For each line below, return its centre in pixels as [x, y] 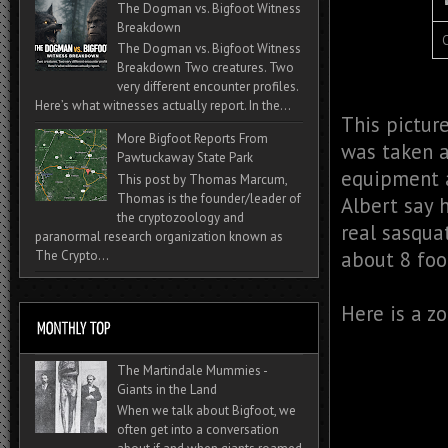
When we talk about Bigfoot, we [207, 411]
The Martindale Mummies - [192, 370]
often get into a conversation [198, 430]
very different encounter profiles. [208, 87]
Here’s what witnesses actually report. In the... [163, 106]
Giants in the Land [167, 389]
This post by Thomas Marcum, [202, 179]
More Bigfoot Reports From [193, 139]
